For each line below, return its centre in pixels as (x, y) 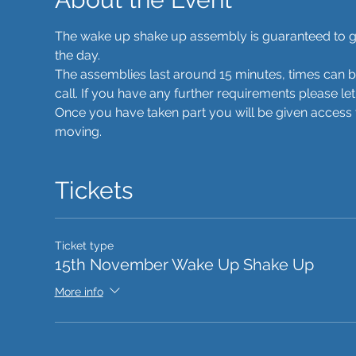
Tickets (93, 190)
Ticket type (84, 246)
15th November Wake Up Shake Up (184, 265)
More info (79, 291)
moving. (79, 132)
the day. (79, 55)
